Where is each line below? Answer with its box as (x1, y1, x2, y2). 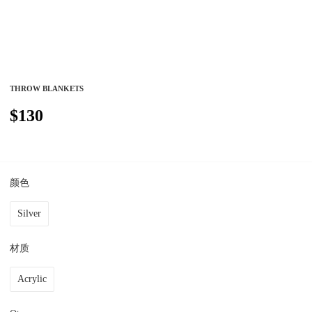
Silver (17, 208, 42, 219)
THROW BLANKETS (10, 84, 84, 93)
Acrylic (17, 273, 47, 284)
